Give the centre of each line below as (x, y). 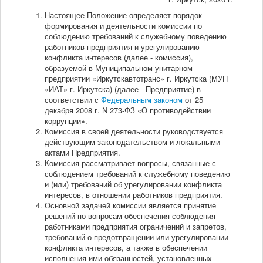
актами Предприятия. (82, 153)
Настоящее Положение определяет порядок (123, 15)
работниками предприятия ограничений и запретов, (136, 227)
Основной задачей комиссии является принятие (130, 205)
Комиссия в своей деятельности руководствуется (134, 131)
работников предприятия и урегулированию (122, 47)
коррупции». (66, 121)
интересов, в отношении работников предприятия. (134, 195)
